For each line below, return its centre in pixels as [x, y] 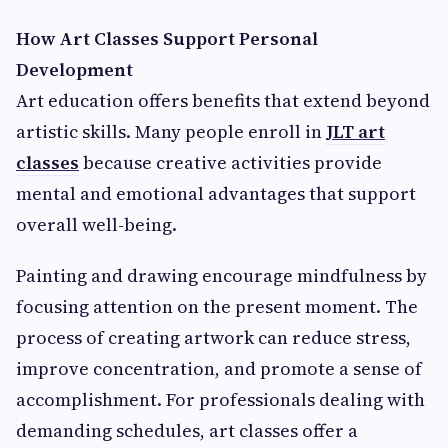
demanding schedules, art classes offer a [187, 431]
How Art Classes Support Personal [167, 39]
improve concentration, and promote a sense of [219, 369]
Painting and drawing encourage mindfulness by [221, 276]
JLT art [355, 132]
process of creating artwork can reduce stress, [213, 338]
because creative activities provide [230, 163]
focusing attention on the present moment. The [217, 307]
